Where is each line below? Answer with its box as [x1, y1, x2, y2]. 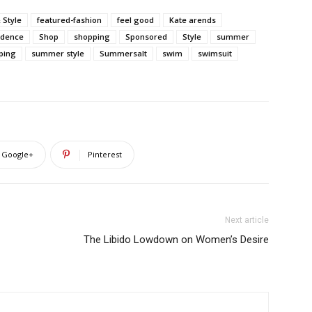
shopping [74, 31, 110, 42]
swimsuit [198, 48, 232, 58]
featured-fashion [37, 15, 102, 25]
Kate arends [169, 15, 216, 25]
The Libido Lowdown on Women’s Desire [84, 233, 269, 246]
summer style [31, 48, 84, 58]
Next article [225, 215, 269, 225]
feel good [117, 15, 154, 25]
